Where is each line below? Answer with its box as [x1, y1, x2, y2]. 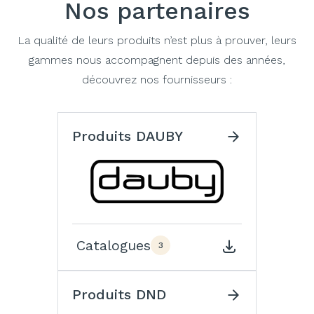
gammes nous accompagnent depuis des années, [29, 53, 285, 67]
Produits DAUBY [72, 128, 183, 144]
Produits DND [72, 286, 166, 303]
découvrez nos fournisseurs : [82, 73, 232, 86]
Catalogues [76, 237, 151, 254]
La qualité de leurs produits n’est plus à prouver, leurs [18, 34, 296, 47]
